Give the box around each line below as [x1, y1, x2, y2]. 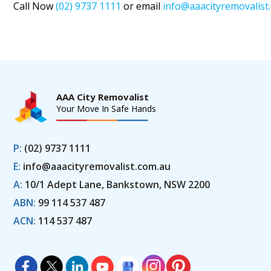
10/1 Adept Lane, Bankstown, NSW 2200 [22, 177, 210, 191]
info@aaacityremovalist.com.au [23, 159, 171, 173]
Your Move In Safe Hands [56, 103, 156, 115]
